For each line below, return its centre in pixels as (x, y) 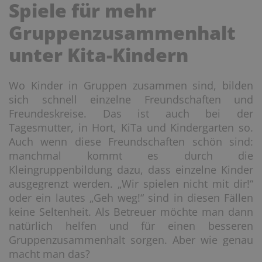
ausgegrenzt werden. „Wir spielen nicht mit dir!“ (131, 184)
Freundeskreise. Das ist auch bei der (131, 113)
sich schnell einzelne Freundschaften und (131, 99)
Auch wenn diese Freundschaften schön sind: (131, 142)
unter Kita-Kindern (99, 55)
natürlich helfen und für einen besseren (131, 226)
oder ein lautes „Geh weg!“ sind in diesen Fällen (131, 198)
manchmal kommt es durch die (131, 156)
